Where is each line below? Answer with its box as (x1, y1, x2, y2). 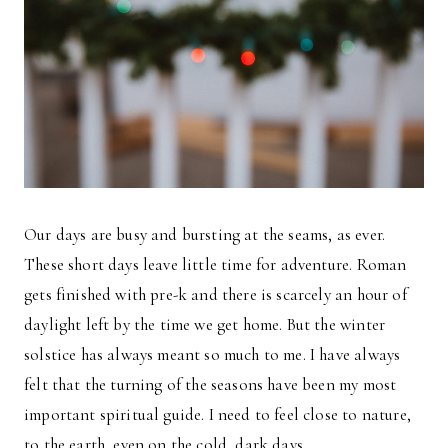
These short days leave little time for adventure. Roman (24, 254, 407, 276)
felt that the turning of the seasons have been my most (24, 374, 397, 396)
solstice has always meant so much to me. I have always (24, 344, 401, 366)
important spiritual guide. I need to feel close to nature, (24, 404, 411, 426)
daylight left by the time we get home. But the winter (24, 314, 386, 336)
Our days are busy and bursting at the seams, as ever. (24, 224, 386, 246)
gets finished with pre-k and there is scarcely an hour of (24, 284, 407, 306)
